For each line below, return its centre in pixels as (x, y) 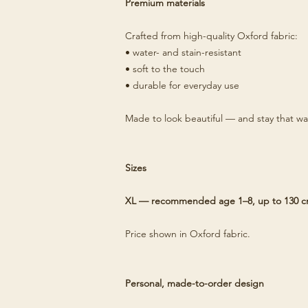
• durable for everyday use (182, 85)
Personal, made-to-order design (195, 283)
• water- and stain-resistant (183, 52)
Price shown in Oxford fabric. (188, 234)
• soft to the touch (165, 69)
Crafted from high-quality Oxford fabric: (211, 36)
